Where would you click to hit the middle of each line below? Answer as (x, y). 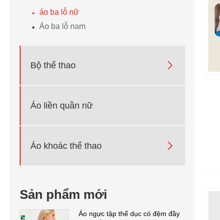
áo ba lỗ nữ (59, 12)
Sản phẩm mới (63, 195)
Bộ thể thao (53, 65)
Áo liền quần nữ (62, 105)
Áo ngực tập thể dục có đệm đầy (129, 214)
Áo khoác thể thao (66, 146)
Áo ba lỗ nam (62, 27)
